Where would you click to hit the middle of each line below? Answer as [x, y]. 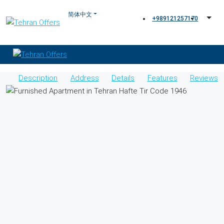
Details [123, 78]
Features [162, 78]
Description [38, 78]
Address [84, 78]
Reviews [204, 78]
